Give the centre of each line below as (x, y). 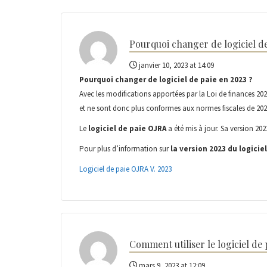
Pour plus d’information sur (125, 148)
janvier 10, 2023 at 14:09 (176, 65)
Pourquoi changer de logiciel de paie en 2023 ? (166, 79)
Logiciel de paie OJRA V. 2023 (125, 169)
